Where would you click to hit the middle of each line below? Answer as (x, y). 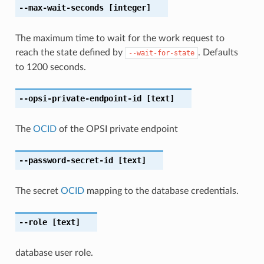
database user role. (54, 253)
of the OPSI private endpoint (117, 129)
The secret (38, 191)
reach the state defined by (70, 52)
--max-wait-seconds (61, 7)
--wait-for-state (161, 53)
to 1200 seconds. (50, 67)
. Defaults (218, 52)
